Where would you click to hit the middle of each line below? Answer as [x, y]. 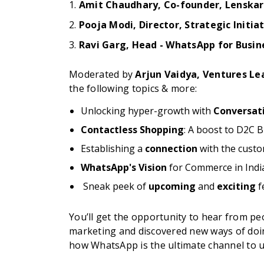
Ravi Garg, [105, 45]
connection [171, 149]
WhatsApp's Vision [124, 168]
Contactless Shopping [132, 130]
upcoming [172, 187]
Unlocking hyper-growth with [147, 111]
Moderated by [102, 75]
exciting [236, 187]
